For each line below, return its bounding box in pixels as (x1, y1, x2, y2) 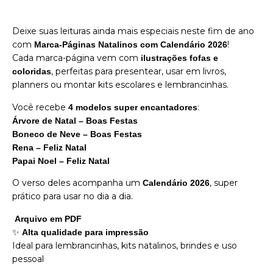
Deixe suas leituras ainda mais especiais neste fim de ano (12, 26, 254, 37)
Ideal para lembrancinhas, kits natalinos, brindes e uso (12, 239, 237, 251)
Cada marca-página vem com (12, 52, 141, 64)
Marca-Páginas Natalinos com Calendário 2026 (34, 40, 227, 50)
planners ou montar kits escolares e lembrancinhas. (12, 79, 229, 91)
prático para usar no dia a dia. (12, 191, 133, 202)
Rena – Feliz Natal (12, 142, 87, 152)
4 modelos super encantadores (68, 102, 197, 112)
